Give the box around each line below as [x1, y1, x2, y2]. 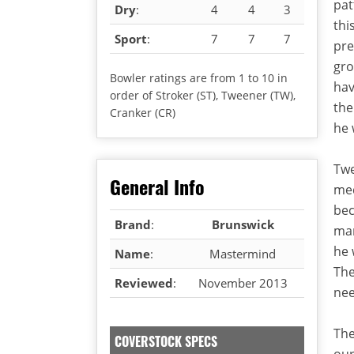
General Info [110, 171, 205, 201]
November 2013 [198, 274, 288, 291]
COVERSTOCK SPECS [115, 331, 217, 351]
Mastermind [209, 245, 276, 262]
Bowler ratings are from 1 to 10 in [110, 70, 288, 85]
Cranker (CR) [110, 104, 175, 120]
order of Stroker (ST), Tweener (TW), [110, 87, 296, 103]
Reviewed [115, 274, 173, 291]
